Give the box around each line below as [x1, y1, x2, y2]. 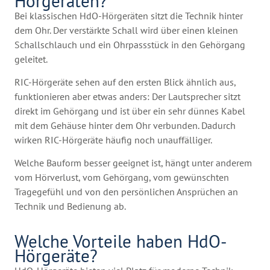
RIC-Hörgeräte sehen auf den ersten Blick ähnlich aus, [14, 76, 236, 88]
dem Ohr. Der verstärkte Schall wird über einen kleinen [14, 24, 239, 36]
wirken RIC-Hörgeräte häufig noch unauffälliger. [14, 134, 213, 146]
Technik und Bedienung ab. [14, 200, 127, 213]
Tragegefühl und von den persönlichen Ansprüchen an [14, 186, 239, 198]
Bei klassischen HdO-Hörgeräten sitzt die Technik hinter [14, 9, 243, 22]
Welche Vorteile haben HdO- [14, 230, 227, 253]
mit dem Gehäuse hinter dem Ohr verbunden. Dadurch [14, 119, 236, 131]
